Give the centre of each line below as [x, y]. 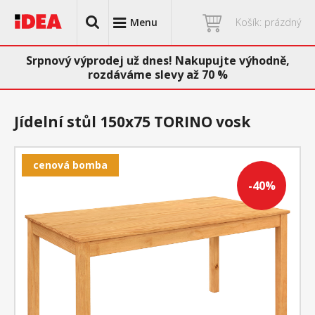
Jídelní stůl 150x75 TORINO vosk [132, 122]
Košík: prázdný [268, 22]
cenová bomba [70, 165]
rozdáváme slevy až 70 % [157, 75]
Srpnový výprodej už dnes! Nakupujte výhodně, [157, 60]
